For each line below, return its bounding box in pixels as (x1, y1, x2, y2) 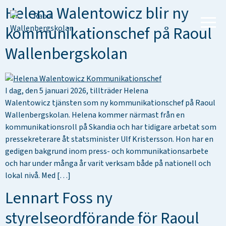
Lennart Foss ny (5, 187, 112, 210)
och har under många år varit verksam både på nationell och (5, 158, 211, 169)
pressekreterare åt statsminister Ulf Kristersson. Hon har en (5, 134, 213, 145)
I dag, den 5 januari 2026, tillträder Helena (5, 85, 148, 96)
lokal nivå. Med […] (5, 170, 71, 181)
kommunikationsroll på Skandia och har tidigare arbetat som (5, 122, 216, 133)
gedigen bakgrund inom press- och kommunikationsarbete (5, 146, 208, 157)
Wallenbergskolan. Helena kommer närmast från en (5, 109, 185, 121)
